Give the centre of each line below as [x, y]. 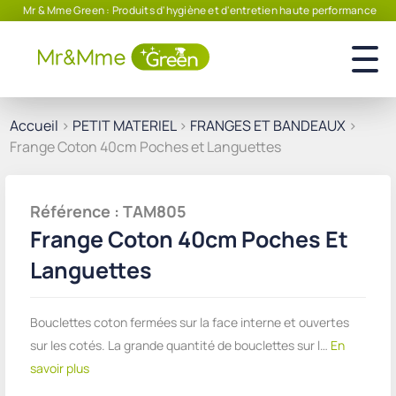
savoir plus [60, 368]
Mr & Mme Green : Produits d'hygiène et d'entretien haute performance [200, 10]
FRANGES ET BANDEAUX [268, 126]
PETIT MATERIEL [124, 126]
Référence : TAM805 [108, 211]
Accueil [34, 126]
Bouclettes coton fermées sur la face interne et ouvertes [190, 322]
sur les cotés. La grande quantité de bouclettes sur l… [179, 345]
